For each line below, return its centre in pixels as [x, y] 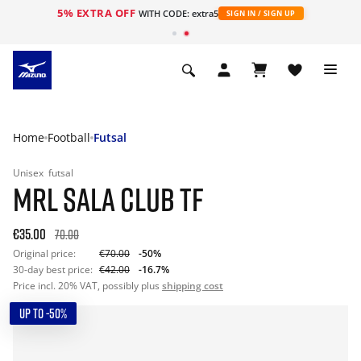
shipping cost [193, 286]
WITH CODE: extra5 [178, 13]
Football [69, 137]
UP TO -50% [43, 313]
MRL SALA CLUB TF [108, 199]
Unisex [29, 173]
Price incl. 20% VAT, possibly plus [87, 286]
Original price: [44, 253]
